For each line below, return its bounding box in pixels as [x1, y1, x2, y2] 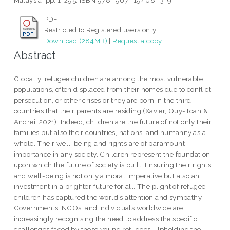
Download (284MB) [44, 36, 108, 45]
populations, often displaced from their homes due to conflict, [13, 85, 213, 94]
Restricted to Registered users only [44, 26, 157, 34]
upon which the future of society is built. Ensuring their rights [13, 161, 212, 169]
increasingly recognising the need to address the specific [13, 215, 198, 223]
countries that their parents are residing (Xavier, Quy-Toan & [13, 107, 208, 116]
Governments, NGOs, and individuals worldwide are [13, 204, 183, 213]
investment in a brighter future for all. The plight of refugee [13, 182, 206, 191]
